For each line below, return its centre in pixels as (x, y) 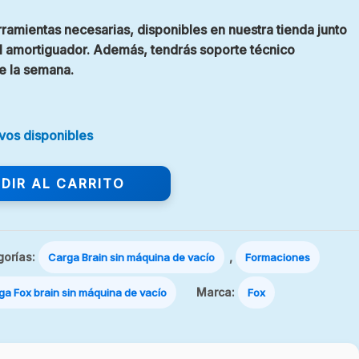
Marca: (217, 292)
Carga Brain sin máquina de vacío (131, 257)
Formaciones (277, 257)
